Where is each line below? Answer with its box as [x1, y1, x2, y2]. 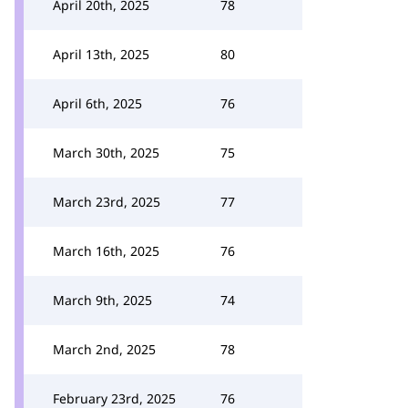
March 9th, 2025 [53, 291, 152, 309]
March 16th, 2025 [53, 242, 159, 260]
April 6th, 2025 [53, 95, 142, 112]
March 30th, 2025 [53, 144, 159, 161]
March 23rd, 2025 [53, 193, 160, 210]
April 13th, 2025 [53, 46, 149, 63]
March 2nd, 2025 [53, 341, 156, 358]
